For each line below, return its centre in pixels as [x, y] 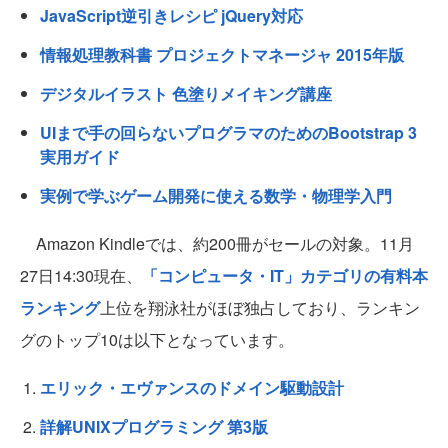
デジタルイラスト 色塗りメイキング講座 [186, 94]
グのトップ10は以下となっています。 [157, 340]
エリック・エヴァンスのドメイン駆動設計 [192, 388]
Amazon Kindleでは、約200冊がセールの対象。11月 [217, 244]
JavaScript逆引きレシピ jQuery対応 [171, 16]
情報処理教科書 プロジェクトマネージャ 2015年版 [222, 55]
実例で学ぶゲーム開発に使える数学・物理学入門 [216, 196]
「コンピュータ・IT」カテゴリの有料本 [285, 276]
